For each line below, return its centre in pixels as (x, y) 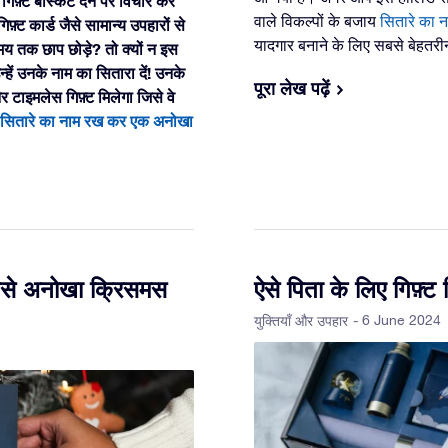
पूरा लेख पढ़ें (292, 87)
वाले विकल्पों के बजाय (317, 20)
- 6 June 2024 (397, 319)
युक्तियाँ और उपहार (301, 320)
